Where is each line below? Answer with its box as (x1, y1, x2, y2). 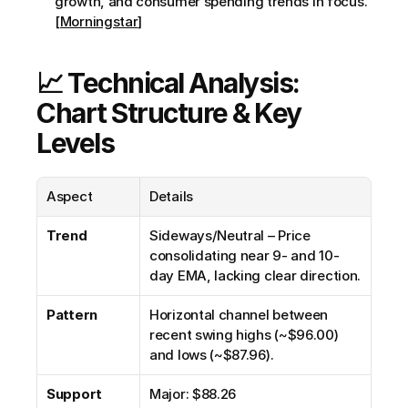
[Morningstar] (55, 13, 143, 30)
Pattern (46, 306, 97, 323)
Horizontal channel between (149, 306, 329, 323)
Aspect (46, 188, 93, 205)
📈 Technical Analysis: (36, 66, 300, 99)
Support (46, 385, 102, 403)
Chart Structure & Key (36, 97, 301, 129)
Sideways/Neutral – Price (149, 227, 311, 244)
